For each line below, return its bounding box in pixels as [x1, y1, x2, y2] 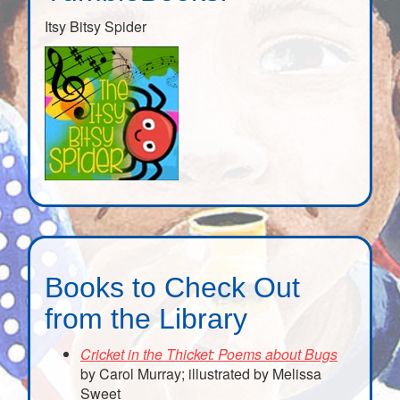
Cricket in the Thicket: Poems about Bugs [80, 344, 337, 365]
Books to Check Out [45, 271, 300, 304]
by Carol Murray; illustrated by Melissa [80, 363, 321, 385]
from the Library [45, 303, 247, 336]
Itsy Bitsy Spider [45, 16, 146, 37]
